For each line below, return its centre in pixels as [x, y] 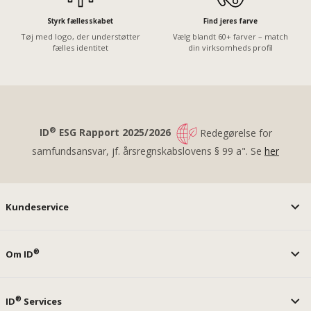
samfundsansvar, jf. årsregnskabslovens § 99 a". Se [148, 151]
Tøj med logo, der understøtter [80, 36]
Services [42, 301]
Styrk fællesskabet [81, 22]
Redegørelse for [234, 133]
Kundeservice [37, 207]
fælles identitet [80, 47]
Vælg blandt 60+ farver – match [231, 36]
